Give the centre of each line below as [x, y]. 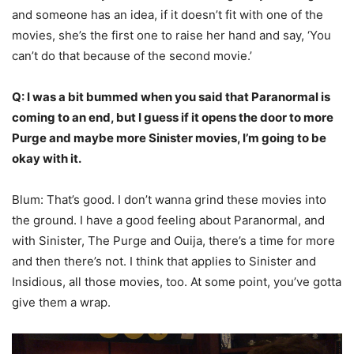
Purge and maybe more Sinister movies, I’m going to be [169, 138]
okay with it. [47, 159]
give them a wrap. [61, 303]
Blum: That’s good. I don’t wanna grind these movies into [169, 200]
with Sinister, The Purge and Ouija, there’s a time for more [173, 241]
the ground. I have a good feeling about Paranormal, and [168, 220]
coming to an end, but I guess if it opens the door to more [173, 118]
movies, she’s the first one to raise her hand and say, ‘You [171, 36]
